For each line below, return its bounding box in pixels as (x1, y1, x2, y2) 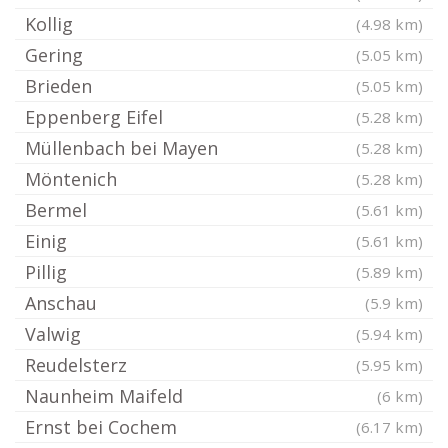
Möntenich (25, 167, 117, 191)
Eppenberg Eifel (25, 105, 163, 129)
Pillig (25, 260, 67, 284)
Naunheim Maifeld (25, 384, 183, 408)
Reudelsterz (25, 353, 127, 377)
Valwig (25, 322, 81, 346)
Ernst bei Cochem (25, 415, 177, 439)
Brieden (25, 74, 92, 98)
